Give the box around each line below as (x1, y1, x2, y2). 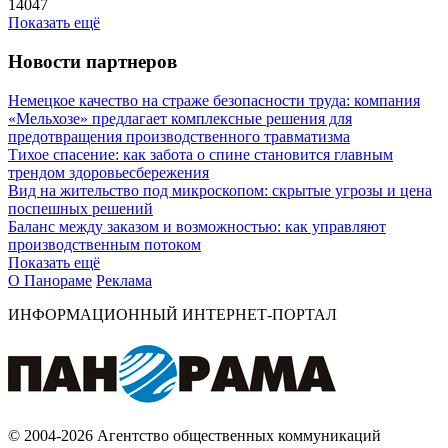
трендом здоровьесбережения (8, 163, 209, 181)
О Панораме (8, 271, 92, 289)
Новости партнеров (8, 51, 177, 72)
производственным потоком (8, 235, 201, 253)
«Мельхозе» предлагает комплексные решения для (8, 109, 352, 127)
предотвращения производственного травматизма (8, 127, 350, 145)
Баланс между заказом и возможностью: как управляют (8, 217, 386, 235)
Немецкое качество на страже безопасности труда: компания (8, 91, 420, 109)
